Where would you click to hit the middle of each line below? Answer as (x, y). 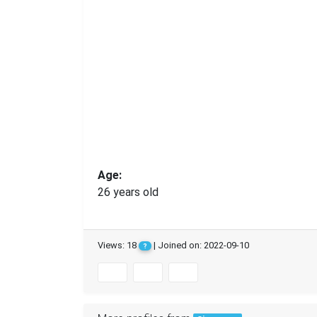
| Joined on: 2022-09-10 (200, 246)
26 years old (128, 192)
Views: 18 (118, 246)
